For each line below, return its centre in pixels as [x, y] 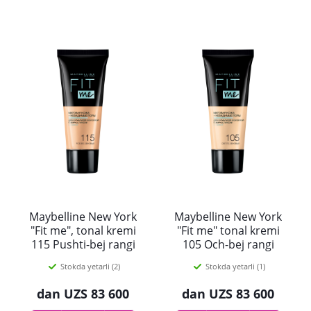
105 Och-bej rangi [228, 244]
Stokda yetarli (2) [90, 266]
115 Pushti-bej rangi [83, 244]
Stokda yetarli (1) [235, 266]
